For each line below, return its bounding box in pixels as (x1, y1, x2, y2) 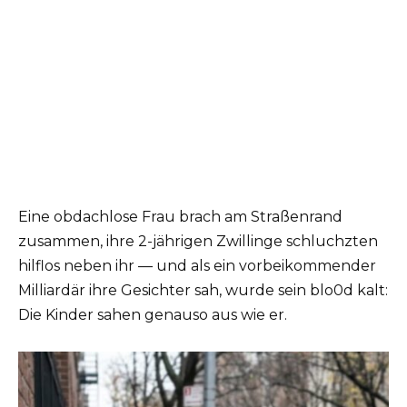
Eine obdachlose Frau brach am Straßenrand (18, 207, 342, 225)
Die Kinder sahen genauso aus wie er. (18, 305, 287, 323)
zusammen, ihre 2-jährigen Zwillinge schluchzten (18, 232, 378, 250)
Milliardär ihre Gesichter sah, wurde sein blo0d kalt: (18, 281, 388, 299)
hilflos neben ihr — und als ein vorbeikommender (18, 256, 376, 274)
